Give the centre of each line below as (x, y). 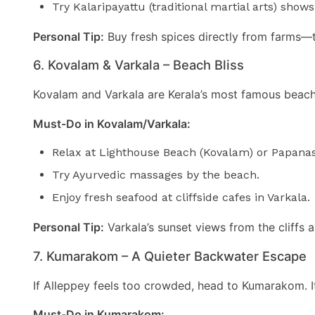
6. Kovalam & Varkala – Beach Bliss (139, 65)
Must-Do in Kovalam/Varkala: (112, 123)
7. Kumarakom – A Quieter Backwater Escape (170, 256)
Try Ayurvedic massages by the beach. (156, 175)
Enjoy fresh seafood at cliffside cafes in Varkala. (181, 198)
